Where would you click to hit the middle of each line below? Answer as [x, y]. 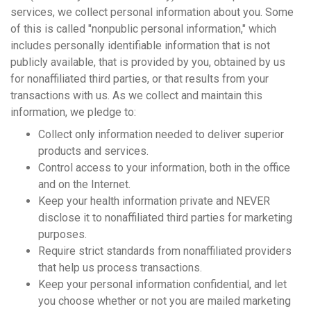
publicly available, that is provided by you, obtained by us [148, 62]
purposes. [62, 234]
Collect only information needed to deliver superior [161, 134]
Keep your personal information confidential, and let [162, 284]
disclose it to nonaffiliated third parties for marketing [165, 217]
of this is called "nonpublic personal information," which [143, 28]
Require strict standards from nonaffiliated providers [165, 251]
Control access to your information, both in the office [164, 167]
